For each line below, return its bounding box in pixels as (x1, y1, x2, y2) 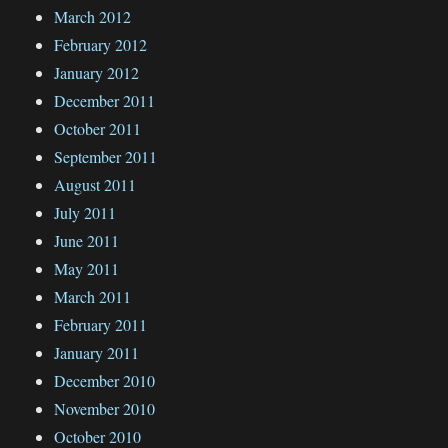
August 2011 (54, 173, 137, 195)
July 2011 (54, 201, 117, 223)
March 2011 (54, 285, 132, 307)
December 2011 (54, 89, 156, 111)
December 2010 (54, 369, 156, 391)
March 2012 (54, 5, 132, 27)
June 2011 (54, 229, 120, 251)
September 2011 (54, 145, 158, 167)
